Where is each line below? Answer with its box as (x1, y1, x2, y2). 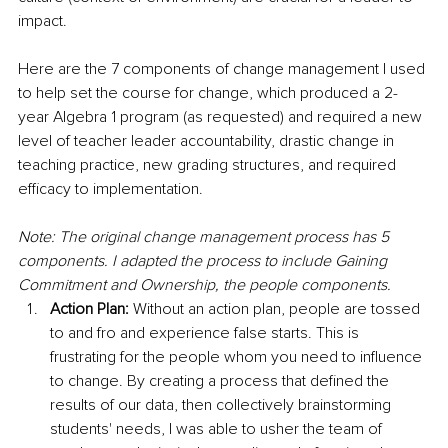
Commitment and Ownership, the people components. (18, 274, 391, 295)
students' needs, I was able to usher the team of (50, 418, 386, 439)
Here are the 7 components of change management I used (18, 58, 429, 79)
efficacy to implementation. (18, 178, 207, 199)
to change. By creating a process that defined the (50, 370, 393, 391)
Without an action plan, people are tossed (129, 298, 424, 319)
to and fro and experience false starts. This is (50, 322, 363, 343)
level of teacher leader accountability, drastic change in (18, 130, 398, 151)
